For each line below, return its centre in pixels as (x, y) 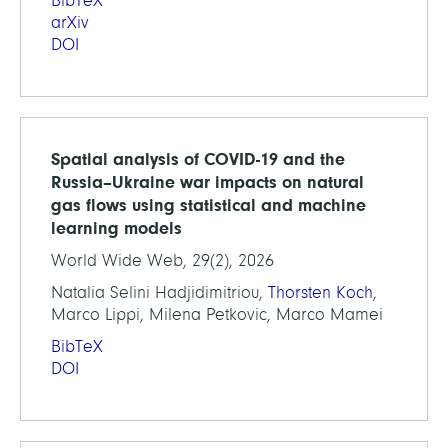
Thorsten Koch (320, 292)
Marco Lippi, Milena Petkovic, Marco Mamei (217, 314)
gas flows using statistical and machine (208, 205)
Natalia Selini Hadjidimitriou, (159, 292)
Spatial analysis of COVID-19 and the (198, 159)
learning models (116, 228)
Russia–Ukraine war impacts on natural (207, 182)
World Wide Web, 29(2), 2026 (162, 260)
